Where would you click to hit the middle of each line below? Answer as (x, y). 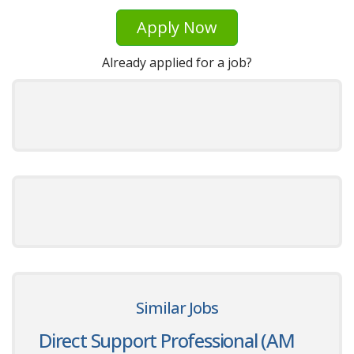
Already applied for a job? (177, 62)
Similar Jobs (177, 307)
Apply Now (177, 28)
